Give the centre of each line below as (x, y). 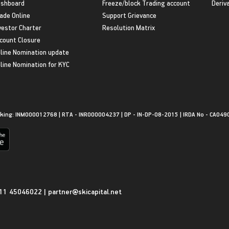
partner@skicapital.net (85, 192)
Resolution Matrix (128, 27)
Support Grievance (129, 15)
